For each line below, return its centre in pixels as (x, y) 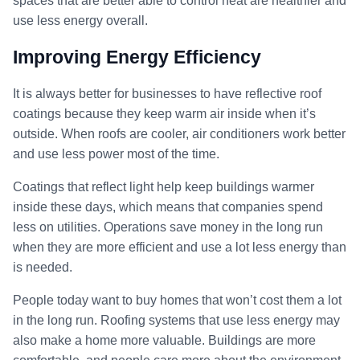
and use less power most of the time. (116, 153)
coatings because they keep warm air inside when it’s (164, 113)
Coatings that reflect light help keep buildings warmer (164, 186)
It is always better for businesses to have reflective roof (167, 93)
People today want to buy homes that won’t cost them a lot (177, 300)
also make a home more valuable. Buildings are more (164, 340)
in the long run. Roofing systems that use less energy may (176, 320)
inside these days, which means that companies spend (168, 207)
